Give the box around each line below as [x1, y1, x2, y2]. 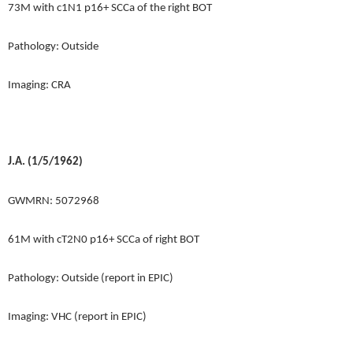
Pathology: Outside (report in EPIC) [8, 272, 173, 284]
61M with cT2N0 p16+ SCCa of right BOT [8, 233, 199, 246]
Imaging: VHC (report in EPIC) [8, 311, 147, 324]
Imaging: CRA [8, 80, 71, 92]
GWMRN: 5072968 [8, 195, 99, 207]
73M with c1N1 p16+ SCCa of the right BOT [8, 2, 212, 14]
